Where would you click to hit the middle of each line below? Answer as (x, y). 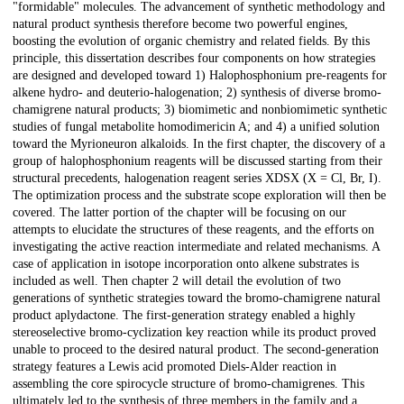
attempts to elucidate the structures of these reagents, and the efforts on (193, 230)
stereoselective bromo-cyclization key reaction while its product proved (194, 333)
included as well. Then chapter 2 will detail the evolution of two (177, 281)
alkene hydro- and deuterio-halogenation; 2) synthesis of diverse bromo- (197, 93)
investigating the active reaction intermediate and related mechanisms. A (196, 247)
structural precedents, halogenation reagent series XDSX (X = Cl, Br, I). (197, 179)
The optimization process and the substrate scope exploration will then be (199, 196)
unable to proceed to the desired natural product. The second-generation (196, 350)
